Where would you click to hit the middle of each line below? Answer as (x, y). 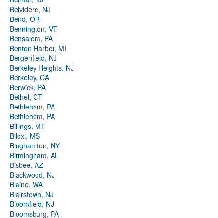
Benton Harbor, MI (38, 48)
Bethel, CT (26, 97)
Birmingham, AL (34, 155)
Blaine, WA (26, 185)
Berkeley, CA (29, 78)
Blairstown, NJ (32, 194)
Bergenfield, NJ (33, 58)
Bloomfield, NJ (32, 204)
